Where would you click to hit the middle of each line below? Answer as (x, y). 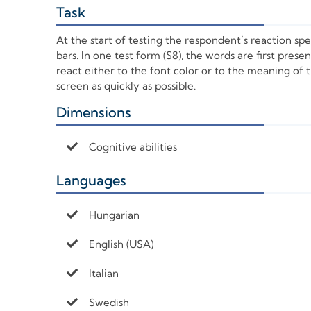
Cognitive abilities (133, 147)
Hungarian (114, 215)
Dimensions (93, 112)
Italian (103, 274)
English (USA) (121, 244)
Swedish (109, 303)
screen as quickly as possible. (126, 86)
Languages (91, 180)
